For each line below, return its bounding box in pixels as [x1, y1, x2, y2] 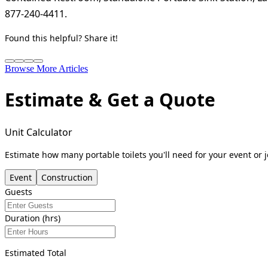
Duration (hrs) [5, 212, 60, 224]
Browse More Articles [5, 63, 88, 74]
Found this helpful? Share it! [5, 32, 118, 44]
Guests [5, 185, 32, 197]
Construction [41, 171, 93, 183]
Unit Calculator [5, 125, 72, 139]
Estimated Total [5, 246, 66, 258]
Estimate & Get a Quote [5, 87, 215, 112]
